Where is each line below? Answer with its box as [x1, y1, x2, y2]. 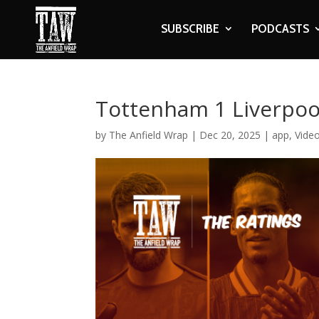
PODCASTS [251, 21, 309, 36]
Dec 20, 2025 [199, 128, 261, 142]
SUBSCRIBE [160, 21, 219, 36]
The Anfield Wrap [109, 128, 189, 142]
